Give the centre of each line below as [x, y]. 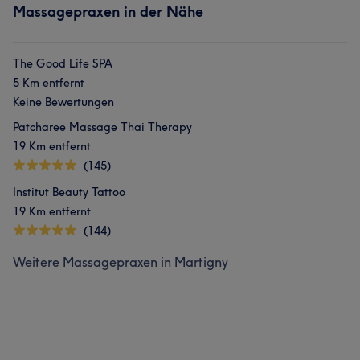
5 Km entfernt [49, 83]
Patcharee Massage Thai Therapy [102, 127]
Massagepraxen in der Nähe [108, 12]
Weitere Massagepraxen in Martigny [121, 262]
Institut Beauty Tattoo [69, 192]
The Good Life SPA [63, 63]
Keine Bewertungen [63, 102]
